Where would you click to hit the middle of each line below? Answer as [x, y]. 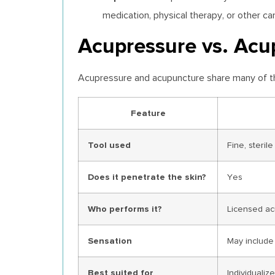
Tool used [109, 145]
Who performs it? [125, 209]
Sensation [110, 241]
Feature [148, 113]
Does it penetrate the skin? [147, 177]
